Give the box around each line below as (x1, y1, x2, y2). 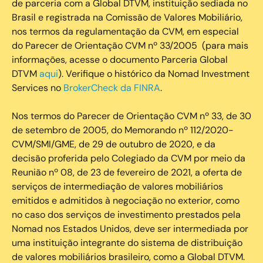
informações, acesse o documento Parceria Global (12, 53, 228, 66)
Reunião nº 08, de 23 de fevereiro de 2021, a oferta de (12, 166, 242, 178)
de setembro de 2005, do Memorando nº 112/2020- (12, 123, 234, 136)
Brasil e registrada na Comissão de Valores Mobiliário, (12, 11, 242, 23)
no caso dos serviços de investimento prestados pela (12, 208, 241, 221)
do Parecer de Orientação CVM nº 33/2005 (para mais (12, 39, 248, 52)
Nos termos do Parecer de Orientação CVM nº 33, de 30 (12, 109, 251, 122)
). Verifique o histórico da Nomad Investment (58, 67, 249, 80)
